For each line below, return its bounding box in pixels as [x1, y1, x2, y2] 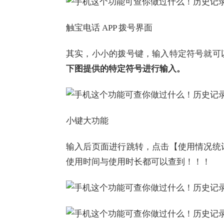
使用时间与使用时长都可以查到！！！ [66, 157, 210, 166]
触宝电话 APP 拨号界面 [66, 23, 152, 32]
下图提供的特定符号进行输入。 [66, 64, 185, 73]
